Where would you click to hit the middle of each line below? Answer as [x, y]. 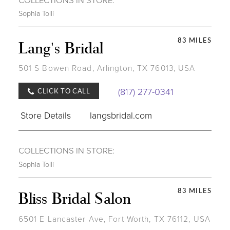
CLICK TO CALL [64, 91]
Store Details [45, 115]
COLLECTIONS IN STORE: [66, 150]
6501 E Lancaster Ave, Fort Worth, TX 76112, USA [114, 218]
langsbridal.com [121, 115]
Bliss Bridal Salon [74, 198]
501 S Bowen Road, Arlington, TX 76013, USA [107, 68]
